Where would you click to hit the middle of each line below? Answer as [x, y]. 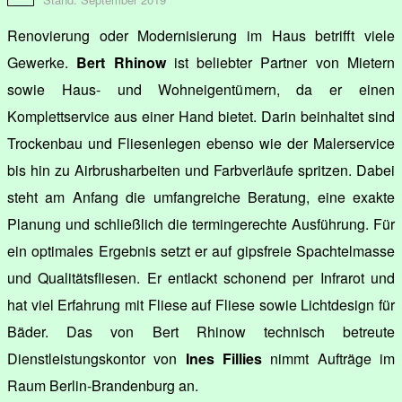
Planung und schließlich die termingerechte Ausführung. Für [201, 223]
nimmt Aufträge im [329, 358]
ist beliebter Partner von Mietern [280, 62]
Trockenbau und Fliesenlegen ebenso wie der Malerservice [201, 143]
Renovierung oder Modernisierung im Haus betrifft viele [201, 35]
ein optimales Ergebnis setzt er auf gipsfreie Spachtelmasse [201, 250]
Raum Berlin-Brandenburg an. [103, 385]
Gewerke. [42, 62]
